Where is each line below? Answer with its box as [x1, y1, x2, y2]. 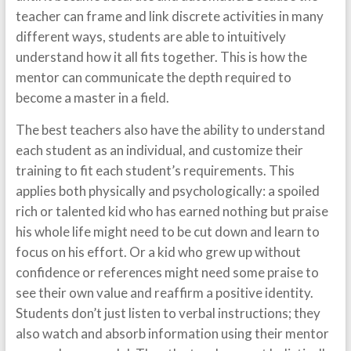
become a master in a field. [15, 89, 169, 106]
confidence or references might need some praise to [15, 264, 319, 280]
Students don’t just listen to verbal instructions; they [15, 305, 320, 321]
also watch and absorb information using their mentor [15, 325, 329, 342]
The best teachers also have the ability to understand [15, 121, 325, 138]
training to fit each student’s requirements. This [15, 162, 295, 179]
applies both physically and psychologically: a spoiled [15, 183, 320, 199]
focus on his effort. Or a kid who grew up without [15, 244, 301, 260]
